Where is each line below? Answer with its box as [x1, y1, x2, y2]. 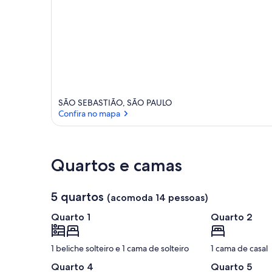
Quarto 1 [51, 211, 90, 223]
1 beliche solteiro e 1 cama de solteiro [51, 243, 189, 254]
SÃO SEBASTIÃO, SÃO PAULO [58, 97, 172, 109]
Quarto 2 [210, 211, 253, 223]
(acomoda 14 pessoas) [107, 192, 208, 204]
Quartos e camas [51, 155, 182, 176]
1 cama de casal [210, 243, 268, 254]
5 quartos [51, 189, 104, 205]
